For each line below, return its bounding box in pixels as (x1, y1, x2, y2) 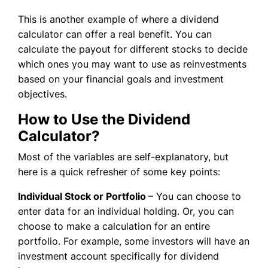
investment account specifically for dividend (18, 249, 219, 262)
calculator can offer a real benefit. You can (18, 28, 212, 40)
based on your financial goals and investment (18, 72, 224, 85)
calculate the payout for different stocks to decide (18, 42, 248, 55)
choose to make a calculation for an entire (18, 220, 210, 232)
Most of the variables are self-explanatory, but (18, 150, 229, 163)
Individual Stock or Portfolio (18, 190, 148, 202)
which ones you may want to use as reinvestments (18, 57, 246, 70)
